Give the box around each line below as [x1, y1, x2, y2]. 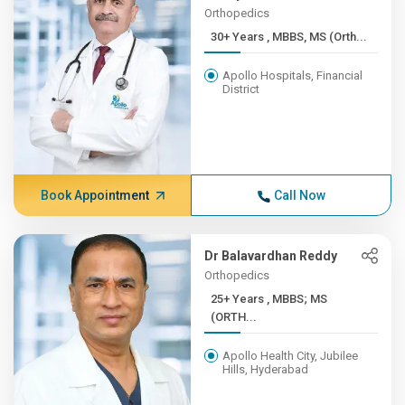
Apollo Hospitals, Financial [222, 69, 363, 82]
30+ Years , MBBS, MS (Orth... [267, 30, 368, 43]
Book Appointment [40, 188, 149, 202]
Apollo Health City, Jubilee [222, 349, 359, 363]
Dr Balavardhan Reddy [204, 249, 338, 263]
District [222, 82, 260, 96]
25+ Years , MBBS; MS [211, 292, 268, 306]
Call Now [273, 188, 325, 202]
